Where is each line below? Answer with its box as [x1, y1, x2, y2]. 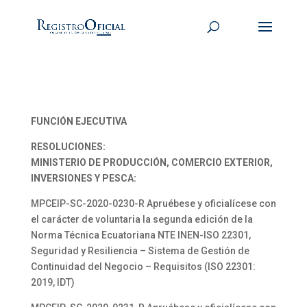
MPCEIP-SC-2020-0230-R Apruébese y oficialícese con [30, 198, 276, 209]
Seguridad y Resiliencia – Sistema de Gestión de [30, 245, 249, 256]
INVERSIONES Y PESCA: [30, 173, 136, 184]
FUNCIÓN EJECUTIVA [30, 116, 127, 127]
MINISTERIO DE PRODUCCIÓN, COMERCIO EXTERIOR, [30, 157, 273, 168]
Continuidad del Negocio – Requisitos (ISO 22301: [30, 261, 256, 272]
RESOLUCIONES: [30, 141, 106, 152]
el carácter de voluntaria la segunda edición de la [30, 214, 253, 225]
